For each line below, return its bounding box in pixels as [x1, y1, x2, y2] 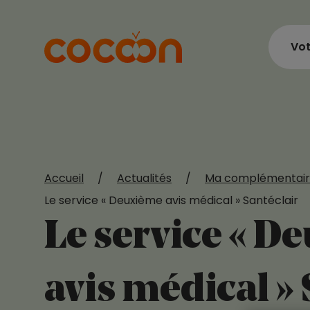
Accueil [44, 170, 84, 186]
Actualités [117, 170, 172, 186]
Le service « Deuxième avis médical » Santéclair [44, 192, 298, 208]
